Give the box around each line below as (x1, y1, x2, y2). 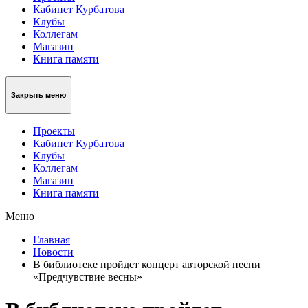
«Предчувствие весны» (33, 270, 142, 283)
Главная (33, 233, 70, 245)
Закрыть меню (11, 91, 66, 100)
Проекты (33, 124, 75, 137)
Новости (33, 245, 74, 258)
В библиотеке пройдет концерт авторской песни (33, 258, 261, 270)
